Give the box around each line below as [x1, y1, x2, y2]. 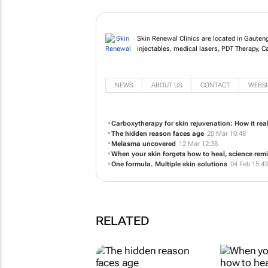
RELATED [95, 213, 150, 228]
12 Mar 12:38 [179, 139, 218, 148]
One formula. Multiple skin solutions [111, 160, 227, 168]
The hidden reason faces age [111, 129, 204, 138]
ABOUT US [151, 81, 182, 89]
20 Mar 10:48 [207, 129, 246, 138]
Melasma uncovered [111, 139, 176, 148]
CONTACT [200, 81, 230, 89]
